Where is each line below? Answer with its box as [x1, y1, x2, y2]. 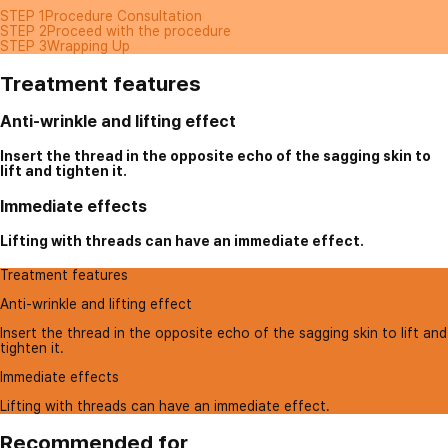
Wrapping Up [47, 38, 130, 55]
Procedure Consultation [45, 8, 202, 25]
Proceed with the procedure [47, 23, 231, 40]
